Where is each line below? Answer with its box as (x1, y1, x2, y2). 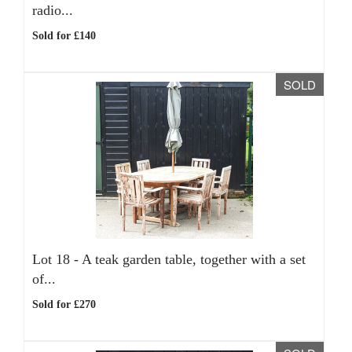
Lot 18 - (32, 251, 82, 267)
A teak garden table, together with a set (82, 251, 306, 267)
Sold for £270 (32, 299, 96, 310)
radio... (32, 2, 73, 18)
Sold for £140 (32, 30, 96, 42)
